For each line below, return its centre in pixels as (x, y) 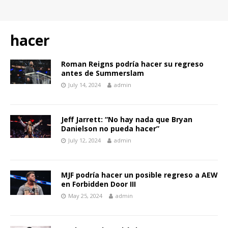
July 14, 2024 (84, 85)
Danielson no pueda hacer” (110, 129)
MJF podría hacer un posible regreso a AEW (139, 175)
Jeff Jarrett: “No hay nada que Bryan (127, 119)
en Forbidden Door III (98, 184)
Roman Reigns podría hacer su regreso (132, 64)
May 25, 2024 (85, 196)
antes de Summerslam (103, 73)
